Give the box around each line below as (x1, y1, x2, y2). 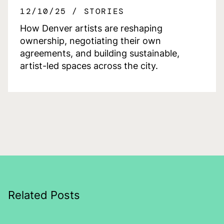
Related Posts (8, 188, 80, 201)
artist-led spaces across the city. (20, 60, 158, 71)
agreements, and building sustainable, (20, 47, 179, 58)
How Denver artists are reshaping (20, 22, 162, 33)
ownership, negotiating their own (20, 35, 161, 46)
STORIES (83, 5, 124, 16)
